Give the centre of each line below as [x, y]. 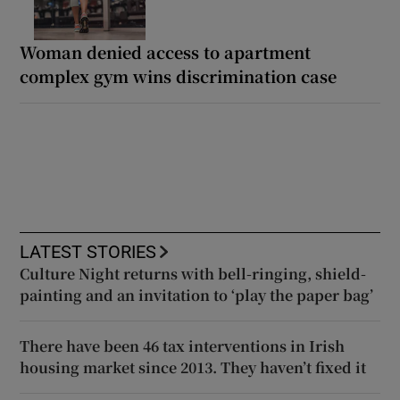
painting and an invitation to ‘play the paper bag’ [197, 296]
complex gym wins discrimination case [179, 76]
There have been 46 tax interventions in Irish [183, 346]
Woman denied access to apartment [166, 52]
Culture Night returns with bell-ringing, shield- [193, 274]
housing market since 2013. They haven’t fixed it [193, 368]
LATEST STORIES [88, 252]
